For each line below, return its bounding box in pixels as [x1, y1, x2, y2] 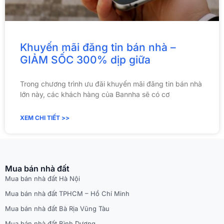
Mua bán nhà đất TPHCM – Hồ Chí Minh [5, 189, 129, 198]
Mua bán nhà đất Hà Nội [5, 174, 80, 183]
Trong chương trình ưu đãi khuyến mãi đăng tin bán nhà [20, 79, 202, 88]
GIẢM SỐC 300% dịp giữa [20, 53, 150, 66]
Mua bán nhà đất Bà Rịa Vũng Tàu [5, 204, 109, 213]
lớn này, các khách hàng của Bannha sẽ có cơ [20, 90, 169, 99]
